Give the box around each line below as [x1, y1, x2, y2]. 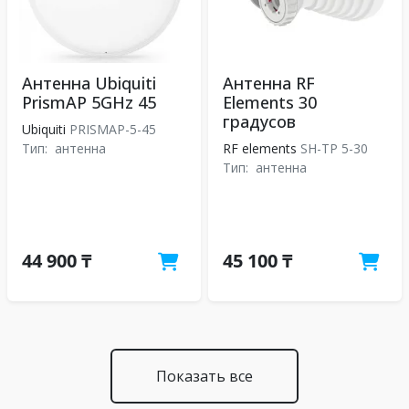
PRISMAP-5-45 [66, 121, 160, 138]
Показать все [156, 366, 253, 386]
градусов [223, 110, 296, 132]
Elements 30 [223, 91, 317, 113]
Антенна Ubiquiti [22, 72, 156, 94]
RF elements [223, 140, 297, 157]
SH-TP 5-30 [297, 140, 372, 157]
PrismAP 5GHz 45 [22, 91, 156, 113]
